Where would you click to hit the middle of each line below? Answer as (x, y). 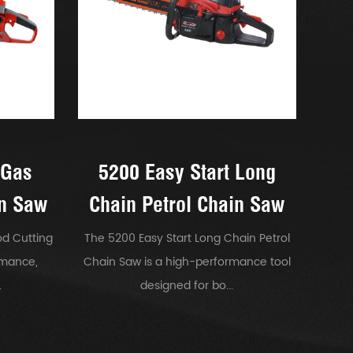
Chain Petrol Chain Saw (187, 205)
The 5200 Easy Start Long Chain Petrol (187, 239)
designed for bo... (187, 286)
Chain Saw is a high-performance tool (187, 262)
